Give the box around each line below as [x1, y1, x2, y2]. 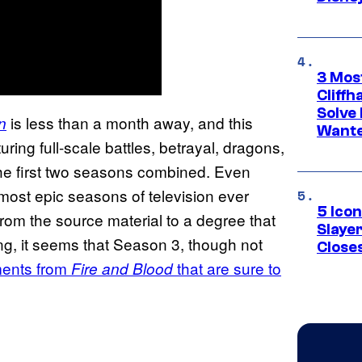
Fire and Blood [71, 257, 173, 279]
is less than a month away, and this [6, 111, 253, 133]
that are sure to [173, 256, 281, 279]
